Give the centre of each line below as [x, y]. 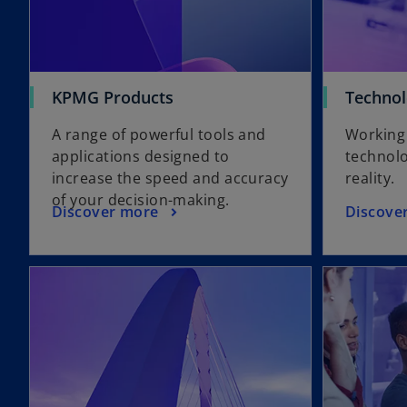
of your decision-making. [141, 200]
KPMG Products [113, 98]
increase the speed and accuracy [170, 179]
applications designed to [141, 157]
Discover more [105, 211]
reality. [370, 179]
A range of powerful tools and [159, 135]
